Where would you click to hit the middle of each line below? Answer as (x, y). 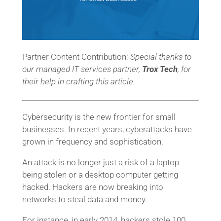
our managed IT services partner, (82, 69)
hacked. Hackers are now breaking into (92, 187)
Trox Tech (160, 69)
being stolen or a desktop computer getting (100, 175)
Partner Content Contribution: (76, 56)
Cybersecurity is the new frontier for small (99, 117)
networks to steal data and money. (84, 199)
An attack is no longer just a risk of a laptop (100, 162)
